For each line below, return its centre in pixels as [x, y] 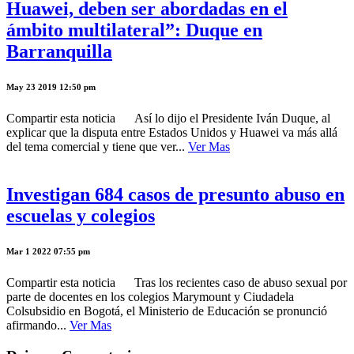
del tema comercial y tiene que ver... [97, 147]
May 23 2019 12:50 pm [51, 87]
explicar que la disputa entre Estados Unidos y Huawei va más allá [172, 133]
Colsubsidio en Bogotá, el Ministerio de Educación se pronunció [167, 311]
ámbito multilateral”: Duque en [134, 30]
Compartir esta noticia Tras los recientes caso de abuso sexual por [177, 282]
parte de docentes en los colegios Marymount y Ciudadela [150, 296]
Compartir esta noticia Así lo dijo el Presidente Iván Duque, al [168, 119]
